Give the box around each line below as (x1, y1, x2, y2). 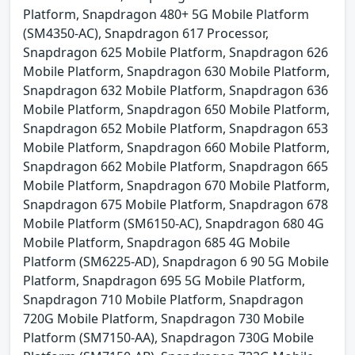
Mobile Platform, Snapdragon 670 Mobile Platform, (23, 176, 330, 194)
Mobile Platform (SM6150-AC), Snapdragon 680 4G (23, 214, 324, 232)
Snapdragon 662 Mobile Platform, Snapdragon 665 (23, 157, 328, 175)
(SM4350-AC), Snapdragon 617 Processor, (23, 24, 269, 42)
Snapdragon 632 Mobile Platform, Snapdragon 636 (23, 81, 328, 99)
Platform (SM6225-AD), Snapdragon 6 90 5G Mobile (23, 252, 329, 270)
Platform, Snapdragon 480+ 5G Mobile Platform (23, 5, 309, 23)
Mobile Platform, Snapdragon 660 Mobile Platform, (23, 138, 330, 156)
